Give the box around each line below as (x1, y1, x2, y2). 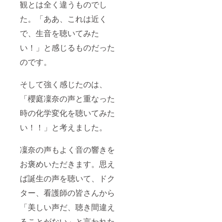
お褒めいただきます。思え (20, 158, 115, 170)
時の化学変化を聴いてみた (20, 107, 115, 119)
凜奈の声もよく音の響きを (20, 144, 115, 156)
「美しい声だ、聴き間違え (20, 201, 115, 213)
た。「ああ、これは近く (20, 13, 107, 25)
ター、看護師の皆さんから (20, 187, 115, 199)
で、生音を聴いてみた (20, 27, 99, 39)
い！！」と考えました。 (20, 121, 107, 133)
